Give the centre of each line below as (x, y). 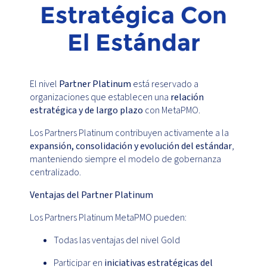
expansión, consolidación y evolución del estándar (131, 146)
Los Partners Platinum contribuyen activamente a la (129, 133)
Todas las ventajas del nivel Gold (117, 240)
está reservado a (165, 84)
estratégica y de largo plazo (86, 111)
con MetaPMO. (172, 111)
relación (187, 97)
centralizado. (55, 173)
